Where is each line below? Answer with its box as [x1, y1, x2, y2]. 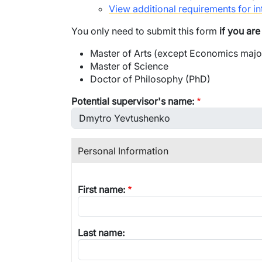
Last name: [78, 227, 125, 239]
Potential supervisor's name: [71, 95, 194, 107]
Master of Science [90, 60, 168, 72]
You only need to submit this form [71, 25, 219, 37]
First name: [78, 184, 125, 195]
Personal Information [78, 145, 168, 157]
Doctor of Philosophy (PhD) [90, 73, 211, 85]
